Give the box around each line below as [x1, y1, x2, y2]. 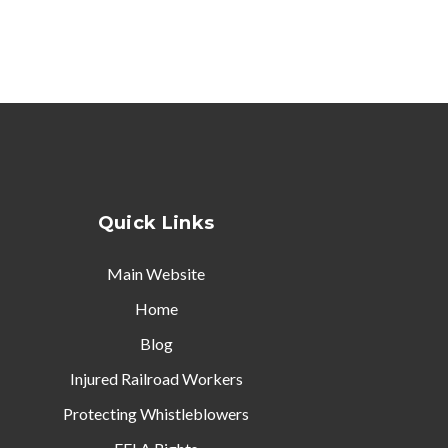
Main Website [107, 264, 205, 283]
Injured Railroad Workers [69, 369, 243, 388]
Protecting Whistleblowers [63, 404, 249, 423]
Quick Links [97, 212, 215, 234]
